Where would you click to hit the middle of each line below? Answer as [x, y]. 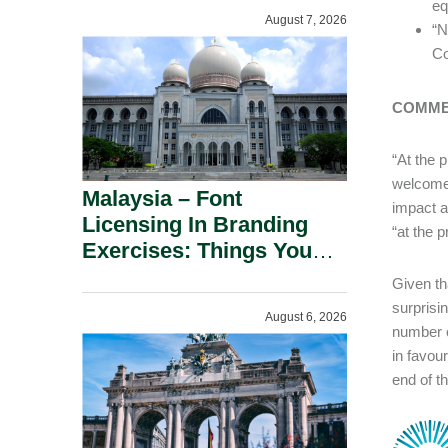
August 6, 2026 [306, 317]
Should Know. [153, 276]
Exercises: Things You [197, 250]
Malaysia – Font [162, 198]
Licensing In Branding [195, 224]
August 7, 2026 [306, 20]
